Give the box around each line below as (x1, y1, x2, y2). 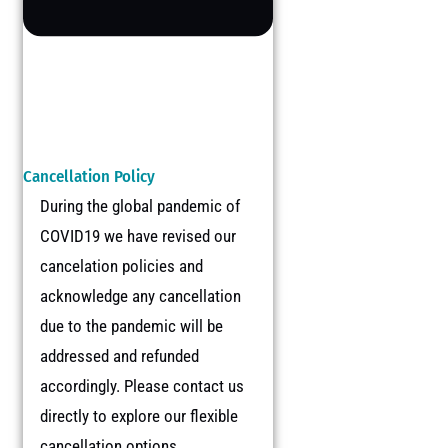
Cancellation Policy (23, 166, 156, 187)
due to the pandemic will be (40, 316, 224, 337)
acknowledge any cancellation (40, 286, 242, 307)
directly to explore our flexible (40, 406, 239, 427)
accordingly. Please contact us (40, 376, 245, 397)
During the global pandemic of (40, 196, 241, 217)
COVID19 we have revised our (40, 226, 237, 247)
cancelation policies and (40, 256, 204, 277)
